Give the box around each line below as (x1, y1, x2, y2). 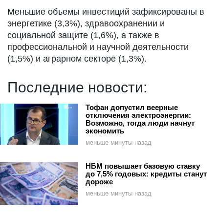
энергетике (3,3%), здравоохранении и (7, 19, 165, 29)
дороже (86, 177, 113, 186)
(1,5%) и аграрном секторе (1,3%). (7, 54, 147, 64)
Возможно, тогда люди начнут (86, 119, 195, 128)
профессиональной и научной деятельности (7, 42, 189, 52)
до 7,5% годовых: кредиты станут (86, 170, 207, 178)
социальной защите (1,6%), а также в (7, 30, 159, 41)
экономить (86, 127, 124, 135)
